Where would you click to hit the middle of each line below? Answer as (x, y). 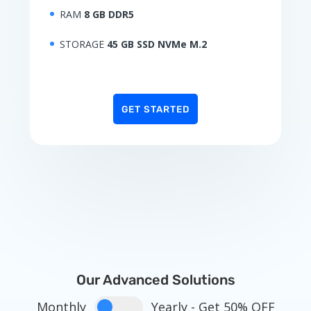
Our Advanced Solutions (155, 280)
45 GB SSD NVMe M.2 (157, 44)
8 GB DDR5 (109, 14)
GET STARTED (155, 109)
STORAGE (83, 44)
